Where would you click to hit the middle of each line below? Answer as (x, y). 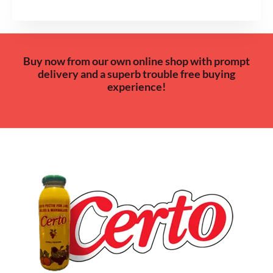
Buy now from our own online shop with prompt (136, 61)
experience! (136, 87)
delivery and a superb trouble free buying (136, 74)
